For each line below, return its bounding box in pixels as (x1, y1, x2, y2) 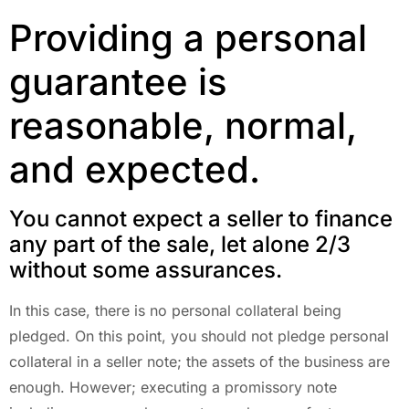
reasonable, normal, (9, 102, 357, 148)
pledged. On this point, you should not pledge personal (9, 326, 389, 345)
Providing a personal (9, 15, 367, 60)
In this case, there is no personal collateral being (9, 300, 341, 320)
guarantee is (9, 58, 227, 104)
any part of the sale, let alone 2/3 (9, 230, 351, 257)
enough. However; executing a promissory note (9, 377, 337, 396)
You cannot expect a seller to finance (9, 204, 393, 232)
